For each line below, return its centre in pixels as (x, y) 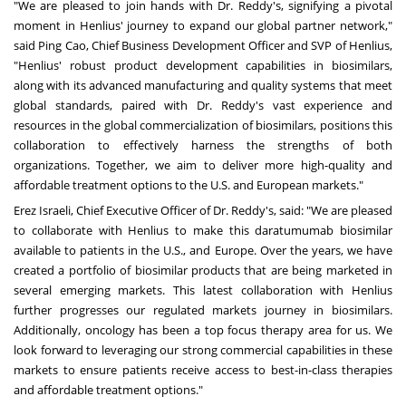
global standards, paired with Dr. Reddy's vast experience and (203, 106)
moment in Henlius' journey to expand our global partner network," (203, 26)
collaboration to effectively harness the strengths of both (203, 145)
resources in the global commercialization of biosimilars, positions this (203, 126)
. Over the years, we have (323, 251)
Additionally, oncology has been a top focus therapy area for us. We (203, 330)
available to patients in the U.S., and (114, 251)
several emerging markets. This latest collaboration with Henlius (203, 290)
